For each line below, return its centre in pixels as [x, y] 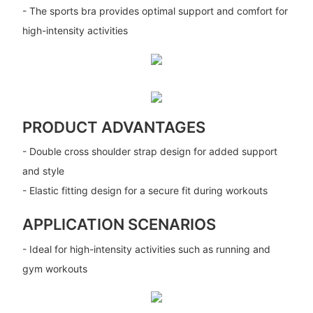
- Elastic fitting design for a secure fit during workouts [145, 191]
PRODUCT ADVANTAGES [114, 127]
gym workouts [54, 268]
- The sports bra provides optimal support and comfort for [155, 10]
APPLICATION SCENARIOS [119, 225]
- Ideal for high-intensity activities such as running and [146, 249]
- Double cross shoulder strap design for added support [150, 152]
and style [43, 171]
